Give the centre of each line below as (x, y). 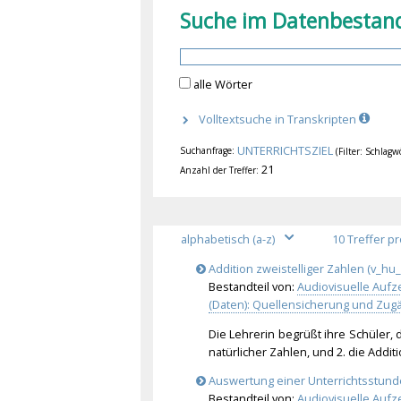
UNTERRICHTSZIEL (285, 150)
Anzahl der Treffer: (219, 170)
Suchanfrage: (207, 150)
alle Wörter (222, 85)
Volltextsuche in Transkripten (279, 119)
